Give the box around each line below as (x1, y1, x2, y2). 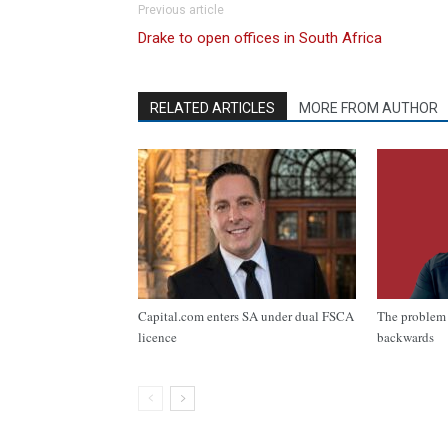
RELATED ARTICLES (150, 100, 275, 116)
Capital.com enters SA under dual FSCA (138, 307, 354, 325)
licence (138, 328, 177, 346)
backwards (377, 328, 434, 346)
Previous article (138, 3, 224, 17)
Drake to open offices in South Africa (138, 29, 382, 47)
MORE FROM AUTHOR (299, 100, 438, 116)
